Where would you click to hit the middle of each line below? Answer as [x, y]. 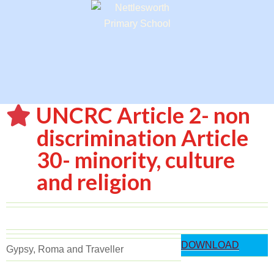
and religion [94, 182]
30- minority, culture [136, 160]
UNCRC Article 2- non [143, 115]
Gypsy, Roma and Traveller [65, 249]
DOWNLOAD [210, 245]
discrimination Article [143, 138]
